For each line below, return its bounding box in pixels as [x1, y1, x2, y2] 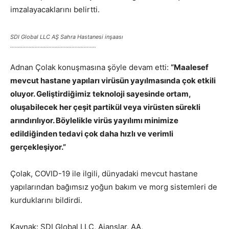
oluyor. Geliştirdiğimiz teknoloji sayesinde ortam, [10, 89, 191, 99]
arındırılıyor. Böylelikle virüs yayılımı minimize [10, 116, 178, 125]
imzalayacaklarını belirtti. [10, 5, 100, 14]
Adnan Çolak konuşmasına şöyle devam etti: [10, 62, 171, 72]
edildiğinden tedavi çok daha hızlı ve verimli [10, 129, 173, 139]
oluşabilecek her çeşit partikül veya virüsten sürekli [10, 102, 200, 112]
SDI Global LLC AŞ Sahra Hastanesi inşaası [10, 33, 123, 40]
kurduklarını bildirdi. [10, 195, 82, 205]
